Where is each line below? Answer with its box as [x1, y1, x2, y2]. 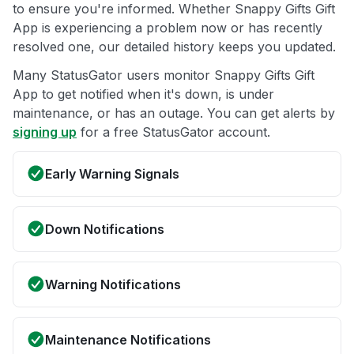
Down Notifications [45, 221, 164, 238]
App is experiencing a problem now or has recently [13, 20, 322, 36]
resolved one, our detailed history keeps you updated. [13, 39, 336, 55]
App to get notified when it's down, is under [13, 86, 274, 103]
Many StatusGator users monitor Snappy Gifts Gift [13, 67, 314, 84]
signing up [13, 124, 77, 141]
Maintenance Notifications [45, 332, 211, 348]
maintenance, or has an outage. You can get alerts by [13, 105, 335, 122]
